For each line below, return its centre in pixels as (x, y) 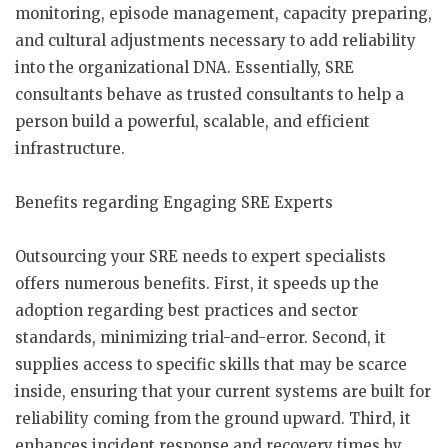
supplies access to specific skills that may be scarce (211, 364)
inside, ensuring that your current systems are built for (223, 391)
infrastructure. (70, 148)
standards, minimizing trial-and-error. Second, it (200, 337)
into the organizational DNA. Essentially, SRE (184, 67)
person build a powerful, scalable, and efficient (192, 121)
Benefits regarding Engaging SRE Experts (174, 202)
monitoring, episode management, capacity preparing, (223, 13)
